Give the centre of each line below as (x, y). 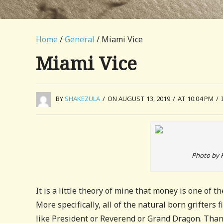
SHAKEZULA (82, 99)
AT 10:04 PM (196, 99)
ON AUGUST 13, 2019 (139, 99)
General (80, 39)
